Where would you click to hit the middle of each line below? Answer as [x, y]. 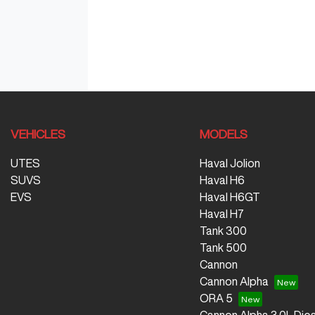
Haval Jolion [230, 163]
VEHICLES [38, 134]
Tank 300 [223, 231]
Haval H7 [221, 214]
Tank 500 [223, 248]
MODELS [223, 134]
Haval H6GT [230, 197]
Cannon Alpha [234, 282]
